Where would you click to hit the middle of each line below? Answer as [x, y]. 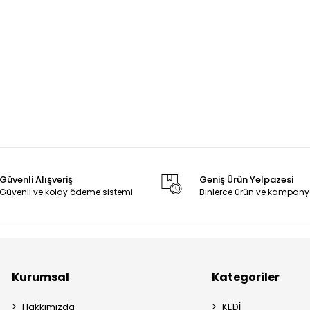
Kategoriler [246, 277]
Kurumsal [41, 277]
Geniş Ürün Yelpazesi [246, 180]
